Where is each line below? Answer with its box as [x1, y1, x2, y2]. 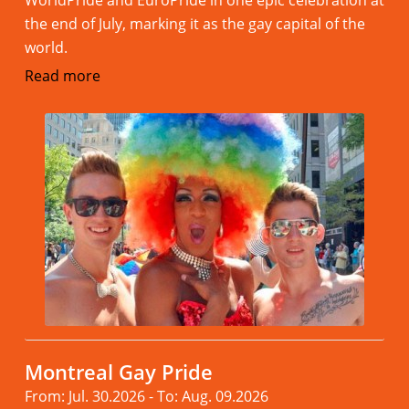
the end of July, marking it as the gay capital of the [24, 13, 365, 34]
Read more [24, 65, 100, 86]
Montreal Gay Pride [24, 357, 213, 385]
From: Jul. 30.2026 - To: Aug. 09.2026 [24, 385, 268, 406]
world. [24, 37, 68, 58]
